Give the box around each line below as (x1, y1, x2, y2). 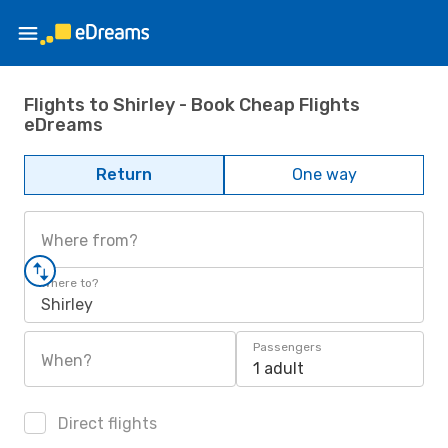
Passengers (253, 340, 322, 354)
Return (96, 165, 152, 184)
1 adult (253, 359, 304, 378)
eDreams (24, 113, 103, 136)
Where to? (41, 276, 98, 290)
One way (291, 165, 357, 184)
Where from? (41, 231, 138, 250)
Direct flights (54, 414, 157, 433)
